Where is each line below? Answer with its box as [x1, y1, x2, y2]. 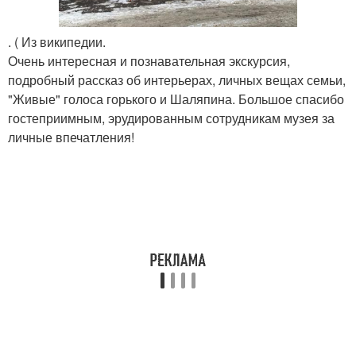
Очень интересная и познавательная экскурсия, [8, 51, 290, 70]
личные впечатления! [8, 127, 134, 146]
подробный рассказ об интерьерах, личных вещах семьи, [8, 70, 346, 89]
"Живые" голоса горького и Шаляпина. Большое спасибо [8, 89, 344, 108]
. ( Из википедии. [8, 32, 106, 51]
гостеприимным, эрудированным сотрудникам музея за [8, 108, 335, 127]
